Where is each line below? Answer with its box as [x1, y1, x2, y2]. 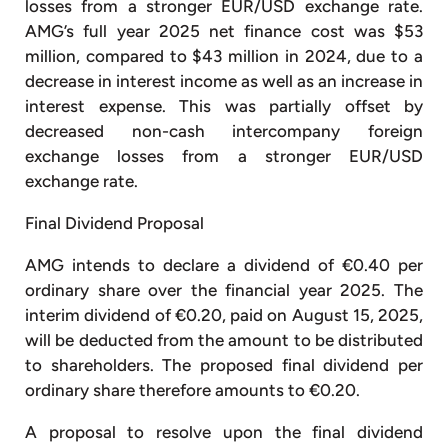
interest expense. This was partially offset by [25, 95, 423, 116]
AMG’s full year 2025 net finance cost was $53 [25, 20, 423, 41]
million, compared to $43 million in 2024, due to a [25, 45, 423, 66]
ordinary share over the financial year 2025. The [25, 279, 423, 300]
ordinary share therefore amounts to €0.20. [25, 379, 360, 400]
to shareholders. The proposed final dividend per [25, 354, 423, 375]
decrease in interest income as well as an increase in [25, 70, 423, 91]
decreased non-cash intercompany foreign [25, 120, 423, 141]
